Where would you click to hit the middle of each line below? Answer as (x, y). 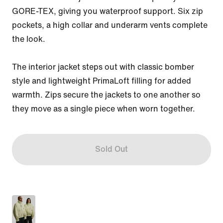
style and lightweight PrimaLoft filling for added (102, 81)
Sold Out (111, 149)
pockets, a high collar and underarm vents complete (110, 25)
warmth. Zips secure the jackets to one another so (106, 95)
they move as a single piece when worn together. (104, 109)
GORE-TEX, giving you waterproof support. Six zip (108, 11)
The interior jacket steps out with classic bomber (103, 67)
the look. (29, 39)
